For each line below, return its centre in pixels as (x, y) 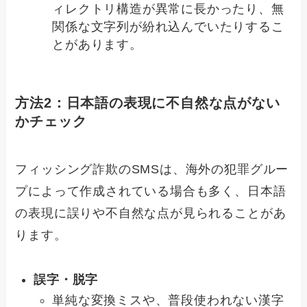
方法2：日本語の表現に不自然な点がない (148, 103)
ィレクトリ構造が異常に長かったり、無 (168, 9)
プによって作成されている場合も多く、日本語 (151, 191)
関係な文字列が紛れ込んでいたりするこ (168, 27)
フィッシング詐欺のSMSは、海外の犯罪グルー (152, 169)
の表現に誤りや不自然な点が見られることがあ (151, 213)
